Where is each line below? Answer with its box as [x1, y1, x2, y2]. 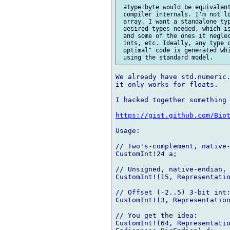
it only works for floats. [116, 81, 218, 89]
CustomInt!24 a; [116, 150, 177, 158]
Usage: [116, 127, 140, 135]
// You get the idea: [116, 212, 198, 220]
